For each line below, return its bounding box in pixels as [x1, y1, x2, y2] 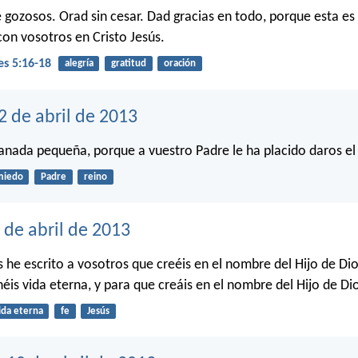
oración [163, 58, 196, 70]
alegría [64, 58, 93, 70]
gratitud [110, 58, 146, 70]
